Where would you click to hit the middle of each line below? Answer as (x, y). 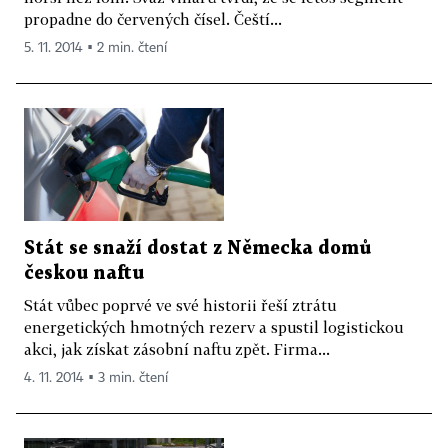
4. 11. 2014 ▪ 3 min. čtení (96, 377)
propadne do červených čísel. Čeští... (153, 19)
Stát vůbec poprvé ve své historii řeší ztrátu (180, 304)
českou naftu (84, 273)
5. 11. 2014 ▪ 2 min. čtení (95, 48)
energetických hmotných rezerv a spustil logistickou (213, 326)
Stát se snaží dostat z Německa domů (197, 248)
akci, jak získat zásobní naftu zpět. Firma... (177, 348)
